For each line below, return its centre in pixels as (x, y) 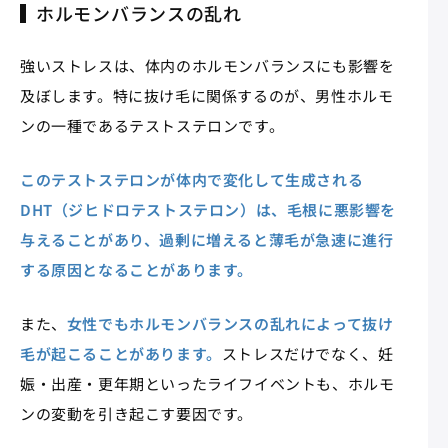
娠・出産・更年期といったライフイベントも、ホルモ (207, 384)
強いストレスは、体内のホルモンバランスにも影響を (207, 66)
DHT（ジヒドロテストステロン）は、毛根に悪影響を (208, 210)
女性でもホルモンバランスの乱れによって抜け (230, 324)
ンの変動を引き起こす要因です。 (136, 414)
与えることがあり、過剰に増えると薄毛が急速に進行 (207, 240)
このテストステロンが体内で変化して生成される (192, 180)
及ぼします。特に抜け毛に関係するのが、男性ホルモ (207, 96)
